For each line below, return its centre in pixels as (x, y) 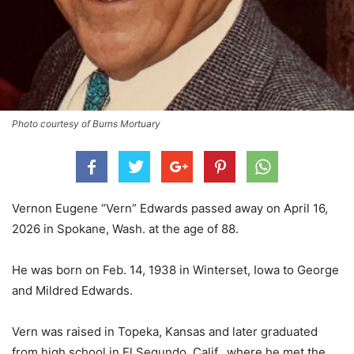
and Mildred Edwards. (72, 290)
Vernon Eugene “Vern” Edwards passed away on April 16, (170, 208)
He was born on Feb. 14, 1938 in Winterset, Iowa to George (175, 269)
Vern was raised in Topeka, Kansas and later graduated (165, 331)
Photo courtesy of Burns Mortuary (86, 123)
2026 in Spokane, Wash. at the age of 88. (125, 228)
